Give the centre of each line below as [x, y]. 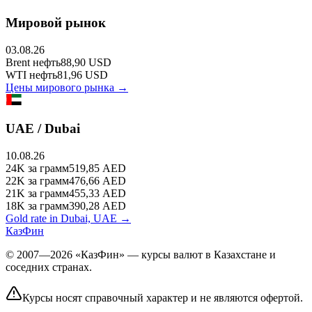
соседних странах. [49, 267]
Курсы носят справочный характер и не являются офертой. [163, 297]
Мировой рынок [56, 23]
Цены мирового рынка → [67, 88]
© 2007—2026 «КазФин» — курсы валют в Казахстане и [141, 254]
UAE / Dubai [43, 128]
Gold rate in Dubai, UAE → [68, 218]
